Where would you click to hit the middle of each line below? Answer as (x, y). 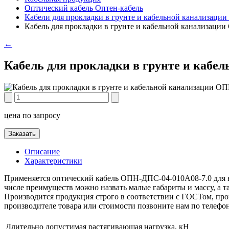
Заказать (22, 133)
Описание (42, 151)
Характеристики (53, 161)
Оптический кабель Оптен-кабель (84, 8)
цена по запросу (32, 115)
